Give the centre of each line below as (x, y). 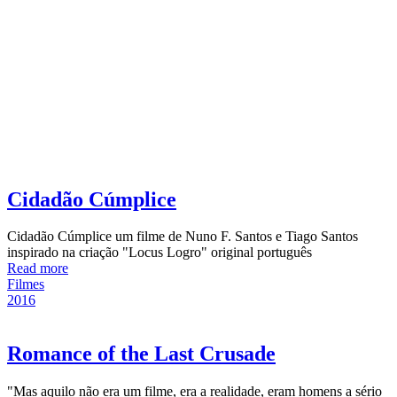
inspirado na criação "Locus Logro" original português (160, 253)
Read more (38, 269)
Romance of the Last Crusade (141, 354)
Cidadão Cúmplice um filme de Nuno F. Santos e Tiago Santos (183, 237)
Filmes (26, 284)
